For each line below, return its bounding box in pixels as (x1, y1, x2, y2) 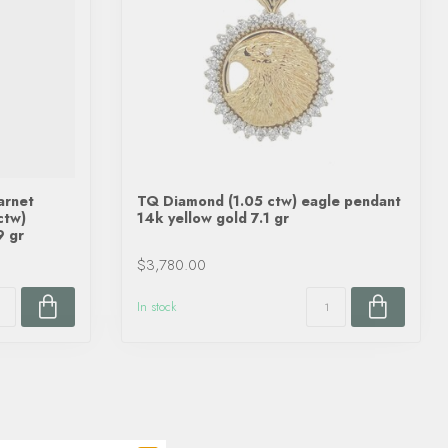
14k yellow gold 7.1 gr (137, 208, 289, 228)
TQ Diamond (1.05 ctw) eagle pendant (137, 191, 401, 211)
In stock (137, 297, 176, 316)
